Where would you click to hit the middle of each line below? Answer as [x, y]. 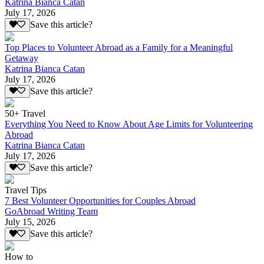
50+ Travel [25, 114]
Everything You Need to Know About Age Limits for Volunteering [129, 124]
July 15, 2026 [30, 222]
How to [19, 256]
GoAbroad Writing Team [51, 212]
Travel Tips [26, 190]
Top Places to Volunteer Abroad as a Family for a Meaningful [119, 47]
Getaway [22, 58]
